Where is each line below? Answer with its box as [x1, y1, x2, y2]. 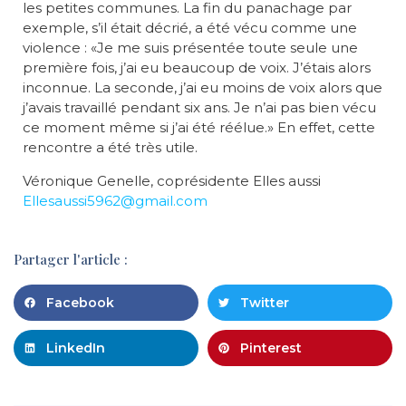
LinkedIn [46, 340, 105, 356]
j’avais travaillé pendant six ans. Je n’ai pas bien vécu [23, 99, 376, 116]
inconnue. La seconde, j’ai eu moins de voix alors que [23, 79, 382, 96]
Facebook [46, 295, 114, 311]
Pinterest [240, 340, 302, 356]
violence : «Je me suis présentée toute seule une [23, 39, 358, 56]
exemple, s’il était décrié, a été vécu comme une [23, 19, 357, 36]
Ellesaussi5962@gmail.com [23, 192, 208, 209]
